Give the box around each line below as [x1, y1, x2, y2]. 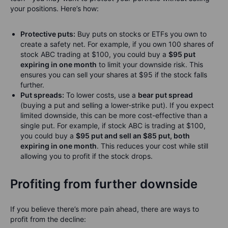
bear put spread [138, 91, 193, 100]
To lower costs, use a [64, 91, 138, 100]
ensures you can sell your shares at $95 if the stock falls [20, 70, 207, 79]
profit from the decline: [10, 215, 86, 224]
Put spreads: [20, 91, 64, 100]
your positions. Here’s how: [10, 4, 99, 13]
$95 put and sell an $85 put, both [76, 131, 190, 140]
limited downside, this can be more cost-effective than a [20, 111, 208, 120]
